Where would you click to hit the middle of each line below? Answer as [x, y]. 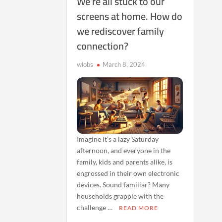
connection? [103, 46]
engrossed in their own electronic [128, 173]
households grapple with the [120, 196]
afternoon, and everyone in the [124, 150]
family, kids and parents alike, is [125, 162]
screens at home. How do [130, 16]
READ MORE [139, 208]
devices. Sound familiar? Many [123, 184]
